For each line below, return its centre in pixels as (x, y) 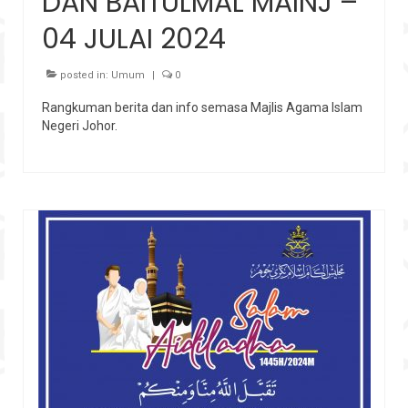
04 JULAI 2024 (134, 39)
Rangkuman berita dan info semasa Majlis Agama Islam (202, 107)
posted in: (84, 75)
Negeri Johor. (80, 125)
